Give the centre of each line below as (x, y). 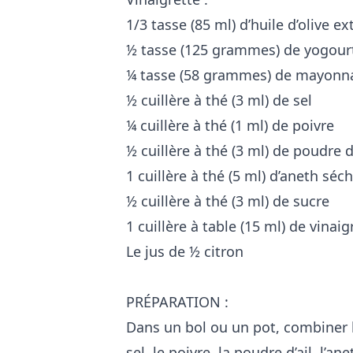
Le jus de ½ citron (185, 251)
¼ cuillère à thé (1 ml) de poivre (230, 125)
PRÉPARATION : (177, 301)
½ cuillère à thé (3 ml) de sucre (228, 201)
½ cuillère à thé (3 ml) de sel (219, 100)
